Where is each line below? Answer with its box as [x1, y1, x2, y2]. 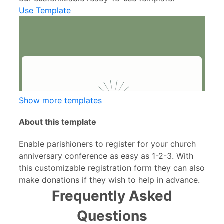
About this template [19, 117, 96, 127]
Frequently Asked [51, 187, 172, 204]
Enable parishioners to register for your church [19, 138, 196, 149]
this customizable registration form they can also [19, 162, 205, 173]
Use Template [19, 5, 71, 16]
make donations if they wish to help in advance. [19, 174, 200, 185]
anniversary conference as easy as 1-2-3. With [19, 150, 193, 161]
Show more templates [19, 95, 102, 106]
